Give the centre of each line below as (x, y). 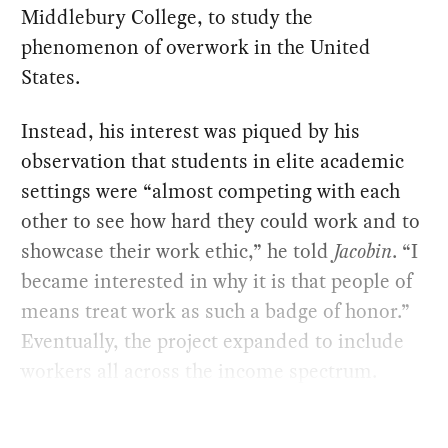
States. (51, 76)
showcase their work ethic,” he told (178, 250)
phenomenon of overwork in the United (196, 46)
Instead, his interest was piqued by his (191, 130)
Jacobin (363, 250)
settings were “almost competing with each (211, 190)
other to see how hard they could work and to (221, 220)
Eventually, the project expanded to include (213, 340)
